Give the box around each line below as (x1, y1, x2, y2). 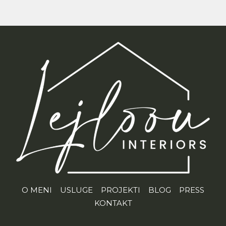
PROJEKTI (101, 185, 140, 195)
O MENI (22, 185, 52, 195)
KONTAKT (94, 198, 132, 208)
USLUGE (60, 185, 93, 195)
